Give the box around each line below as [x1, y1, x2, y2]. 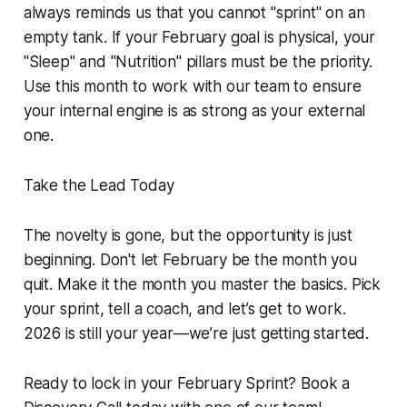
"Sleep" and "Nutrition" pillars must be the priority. [23, 53, 372, 72]
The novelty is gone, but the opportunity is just [23, 226, 352, 245]
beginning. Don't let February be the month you [23, 251, 357, 270]
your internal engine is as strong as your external [23, 102, 366, 121]
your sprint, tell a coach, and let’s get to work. [23, 300, 346, 319]
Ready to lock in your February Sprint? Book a [23, 374, 351, 393]
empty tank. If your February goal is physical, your [23, 28, 376, 47]
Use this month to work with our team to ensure [23, 77, 362, 96]
